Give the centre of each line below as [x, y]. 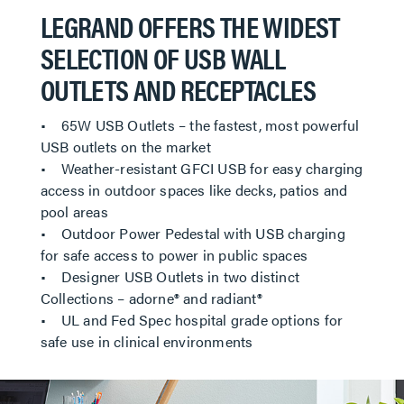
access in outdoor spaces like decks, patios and [194, 190]
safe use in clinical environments [147, 341]
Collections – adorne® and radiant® [151, 298]
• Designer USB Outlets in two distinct [170, 276]
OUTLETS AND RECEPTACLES [178, 89]
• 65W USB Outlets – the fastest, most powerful [200, 125]
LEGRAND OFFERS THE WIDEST [190, 26]
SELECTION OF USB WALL [163, 57]
